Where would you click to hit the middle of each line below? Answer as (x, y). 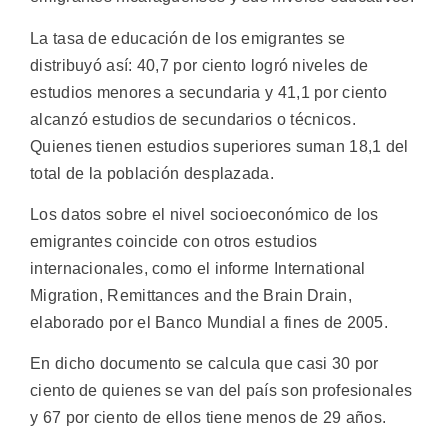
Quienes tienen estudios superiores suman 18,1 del (219, 146)
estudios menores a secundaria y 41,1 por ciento (209, 92)
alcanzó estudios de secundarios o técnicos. (193, 119)
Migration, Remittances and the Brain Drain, (191, 295)
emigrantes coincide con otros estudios (174, 241)
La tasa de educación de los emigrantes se (188, 38)
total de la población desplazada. (152, 173)
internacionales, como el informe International (198, 268)
